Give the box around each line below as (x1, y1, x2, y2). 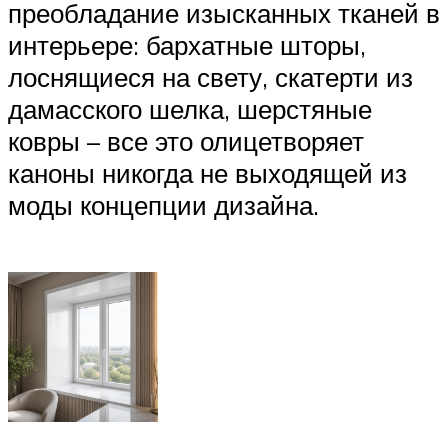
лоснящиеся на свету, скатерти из (8, 60, 413, 93)
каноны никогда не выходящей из (8, 156, 407, 189)
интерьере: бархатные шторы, (8, 28, 366, 61)
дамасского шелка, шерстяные (8, 92, 372, 125)
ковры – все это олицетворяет (8, 124, 364, 157)
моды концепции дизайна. (8, 188, 319, 221)
